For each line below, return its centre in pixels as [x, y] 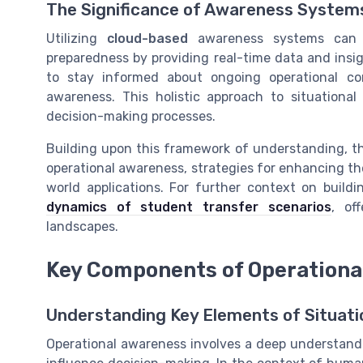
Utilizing [77, 38]
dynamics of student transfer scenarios [189, 207]
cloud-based [148, 38]
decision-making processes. [131, 116]
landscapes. [82, 226]
